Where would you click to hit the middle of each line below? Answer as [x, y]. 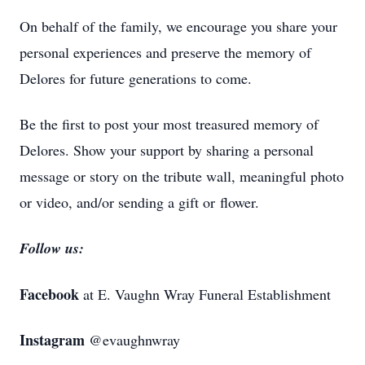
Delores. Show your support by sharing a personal [167, 150]
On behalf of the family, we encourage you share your [178, 26]
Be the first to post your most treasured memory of [169, 124]
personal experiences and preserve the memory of [165, 52]
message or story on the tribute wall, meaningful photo [182, 176]
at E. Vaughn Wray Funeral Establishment [207, 294]
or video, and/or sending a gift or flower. [139, 202]
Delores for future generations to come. [136, 78]
